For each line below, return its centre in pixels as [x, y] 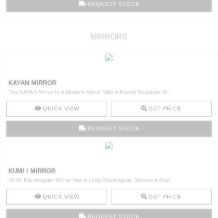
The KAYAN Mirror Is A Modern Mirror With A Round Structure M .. [90, 92]
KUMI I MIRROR [32, 171]
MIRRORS [109, 36]
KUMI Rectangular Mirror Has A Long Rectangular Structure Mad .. [92, 180]
